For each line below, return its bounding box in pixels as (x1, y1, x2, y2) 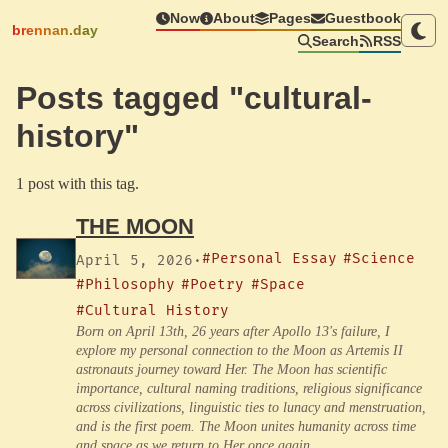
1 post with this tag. (16, 175, 139, 193)
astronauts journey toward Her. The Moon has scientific (76, 362, 387, 378)
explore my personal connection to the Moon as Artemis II (76, 343, 403, 359)
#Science (343, 250, 416, 268)
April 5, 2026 (76, 252, 193, 270)
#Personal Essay (202, 250, 337, 268)
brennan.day (12, 22, 98, 39)
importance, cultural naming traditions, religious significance (76, 381, 422, 397)
